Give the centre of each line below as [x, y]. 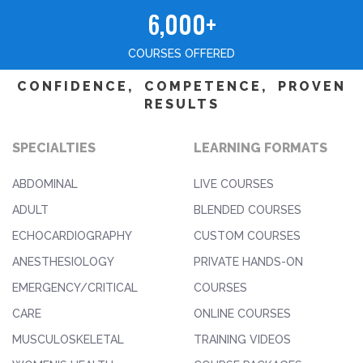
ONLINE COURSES [242, 313]
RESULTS [181, 104]
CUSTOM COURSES [247, 235]
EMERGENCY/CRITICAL [75, 287]
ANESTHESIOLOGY [63, 261]
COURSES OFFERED [181, 53]
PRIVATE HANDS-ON [248, 261]
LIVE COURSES [234, 184]
